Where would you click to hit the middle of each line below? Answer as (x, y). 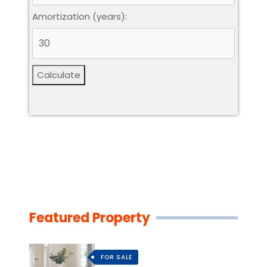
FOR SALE (117, 257)
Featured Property (90, 218)
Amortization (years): (80, 16)
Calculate (59, 74)
